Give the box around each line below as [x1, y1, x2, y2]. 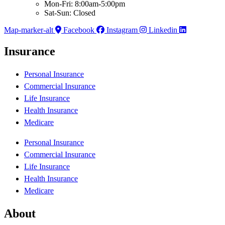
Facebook [63, 26, 94, 35]
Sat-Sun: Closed [44, 9, 95, 18]
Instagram [106, 26, 138, 35]
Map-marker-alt [4, 26, 53, 35]
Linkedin [149, 26, 177, 35]
